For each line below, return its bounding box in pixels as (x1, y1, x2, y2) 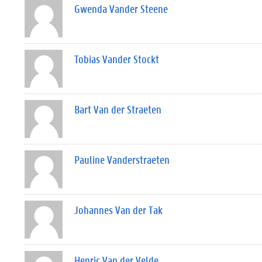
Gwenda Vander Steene (74, 2, 168, 16)
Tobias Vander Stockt (74, 52, 159, 66)
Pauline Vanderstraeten (74, 153, 170, 167)
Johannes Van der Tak (74, 203, 163, 217)
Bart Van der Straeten (74, 102, 161, 116)
